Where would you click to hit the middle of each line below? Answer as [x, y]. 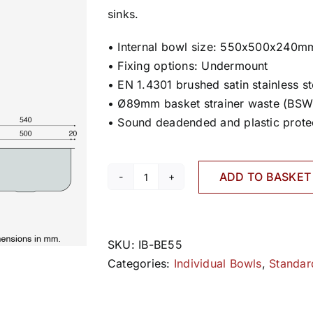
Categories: [141, 263]
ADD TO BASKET [265, 176]
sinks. [123, 14]
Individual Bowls [218, 263]
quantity [167, 204]
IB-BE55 [160, 245]
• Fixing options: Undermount [188, 66]
